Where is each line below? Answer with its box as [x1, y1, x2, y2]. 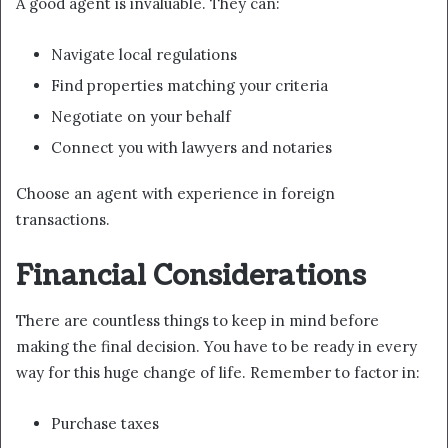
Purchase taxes [51, 414, 159, 434]
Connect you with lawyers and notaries [51, 137, 332, 157]
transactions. [16, 209, 110, 229]
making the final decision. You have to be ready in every [16, 337, 417, 357]
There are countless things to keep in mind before [16, 311, 379, 331]
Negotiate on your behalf [51, 106, 231, 126]
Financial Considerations [16, 256, 366, 295]
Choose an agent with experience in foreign [16, 183, 335, 203]
